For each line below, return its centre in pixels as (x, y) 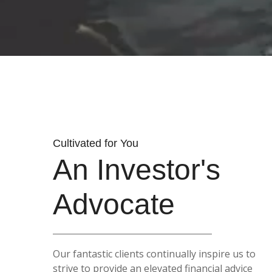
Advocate (114, 204)
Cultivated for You (96, 143)
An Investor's (137, 169)
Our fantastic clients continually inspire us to (154, 253)
